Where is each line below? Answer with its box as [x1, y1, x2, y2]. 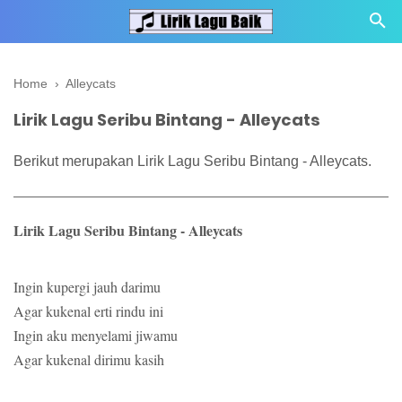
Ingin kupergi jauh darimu [13, 277, 161, 297]
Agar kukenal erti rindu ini [13, 301, 163, 321]
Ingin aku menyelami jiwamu [13, 326, 178, 345]
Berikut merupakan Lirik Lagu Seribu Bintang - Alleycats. [13, 153, 371, 169]
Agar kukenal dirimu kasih [13, 350, 164, 370]
